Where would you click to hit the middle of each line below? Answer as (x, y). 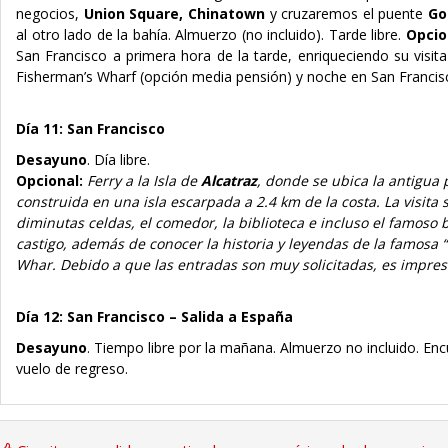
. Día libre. (120, 159)
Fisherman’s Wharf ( (80, 76)
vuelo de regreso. (72, 368)
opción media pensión (215, 76)
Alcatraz (229, 180)
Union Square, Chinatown (174, 13)
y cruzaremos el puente (346, 13)
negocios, (50, 13)
